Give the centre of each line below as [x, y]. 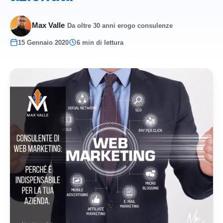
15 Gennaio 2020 [43, 42]
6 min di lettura [100, 42]
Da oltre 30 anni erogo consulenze [120, 26]
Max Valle [48, 26]
